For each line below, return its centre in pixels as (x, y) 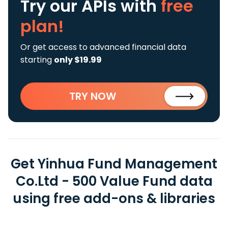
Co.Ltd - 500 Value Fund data (114, 181)
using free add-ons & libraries (114, 198)
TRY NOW (93, 96)
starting (37, 60)
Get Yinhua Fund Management (114, 164)
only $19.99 (78, 60)
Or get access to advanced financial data (103, 47)
